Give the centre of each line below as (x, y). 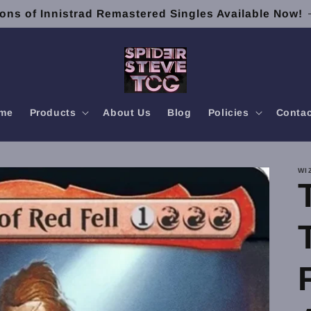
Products (53, 112)
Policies (228, 112)
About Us (127, 112)
